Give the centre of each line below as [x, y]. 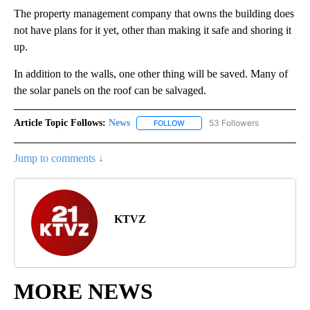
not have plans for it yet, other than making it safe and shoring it [153, 30]
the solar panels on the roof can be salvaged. [110, 91]
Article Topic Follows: [60, 123]
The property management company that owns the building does [154, 14]
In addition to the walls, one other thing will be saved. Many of [151, 74]
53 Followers [234, 123]
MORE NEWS [83, 292]
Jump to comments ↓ [59, 158]
